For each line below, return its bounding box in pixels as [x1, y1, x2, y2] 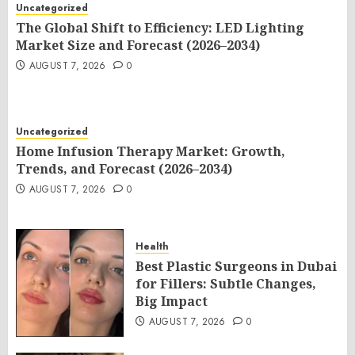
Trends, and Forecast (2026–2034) [16, 160, 232, 178]
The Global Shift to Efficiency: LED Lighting [16, 19, 304, 37]
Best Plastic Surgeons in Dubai [136, 258, 337, 276]
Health [136, 239, 169, 254]
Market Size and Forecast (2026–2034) [16, 36, 260, 55]
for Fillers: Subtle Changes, [136, 275, 316, 293]
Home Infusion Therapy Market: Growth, [16, 143, 285, 161]
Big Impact [136, 292, 208, 311]
